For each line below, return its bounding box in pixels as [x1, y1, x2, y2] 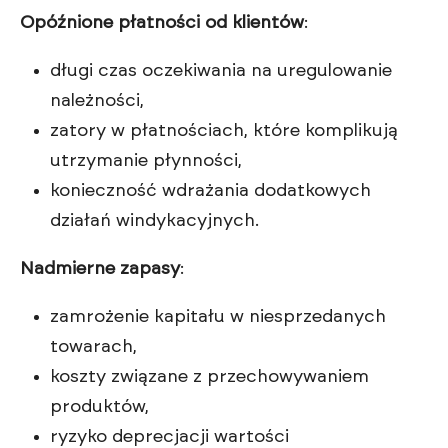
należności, [50, 92, 144, 111]
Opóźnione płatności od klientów [20, 14, 304, 33]
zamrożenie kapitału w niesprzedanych [50, 308, 386, 327]
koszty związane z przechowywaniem [50, 368, 369, 387]
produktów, [50, 398, 149, 417]
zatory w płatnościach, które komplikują [50, 122, 398, 141]
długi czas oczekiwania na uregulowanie [50, 62, 392, 81]
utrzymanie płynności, [50, 152, 242, 171]
